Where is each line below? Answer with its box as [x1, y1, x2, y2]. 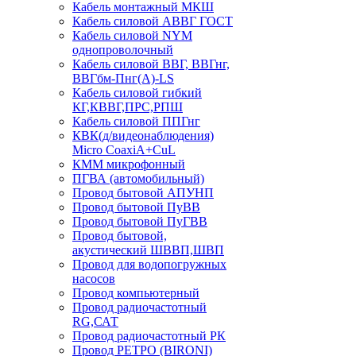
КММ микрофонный [72, 157, 185, 172]
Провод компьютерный [72, 286, 199, 300]
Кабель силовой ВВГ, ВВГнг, [72, 57, 230, 72]
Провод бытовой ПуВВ [72, 200, 200, 215]
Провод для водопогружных [72, 257, 226, 272]
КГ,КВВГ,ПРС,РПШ [72, 100, 183, 114]
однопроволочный [72, 43, 173, 57]
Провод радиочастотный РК [72, 329, 226, 343]
